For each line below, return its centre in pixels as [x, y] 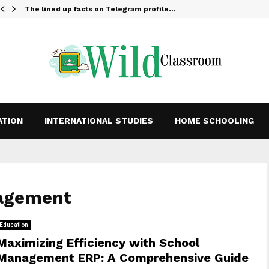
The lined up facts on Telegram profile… [100, 9]
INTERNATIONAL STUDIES [98, 121]
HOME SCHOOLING [214, 121]
